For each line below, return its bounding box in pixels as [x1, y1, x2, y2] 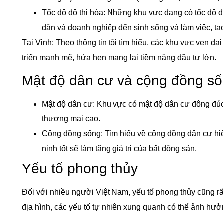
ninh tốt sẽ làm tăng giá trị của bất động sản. [41, 144, 197, 153]
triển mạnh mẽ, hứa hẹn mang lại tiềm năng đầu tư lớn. [21, 53, 216, 62]
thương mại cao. [41, 114, 100, 123]
